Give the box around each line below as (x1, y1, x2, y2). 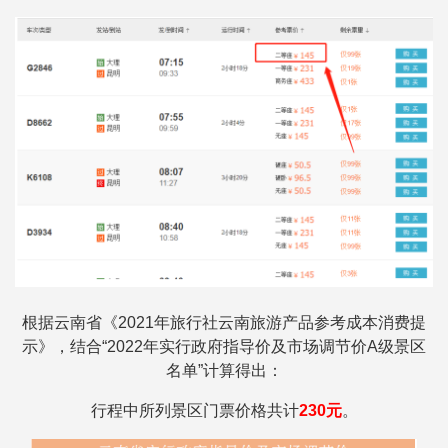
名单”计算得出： (165, 362, 283, 380)
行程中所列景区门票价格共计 (90, 402, 299, 420)
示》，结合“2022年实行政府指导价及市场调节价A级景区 (22, 338, 426, 356)
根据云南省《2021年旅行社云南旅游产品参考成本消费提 (22, 314, 426, 332)
